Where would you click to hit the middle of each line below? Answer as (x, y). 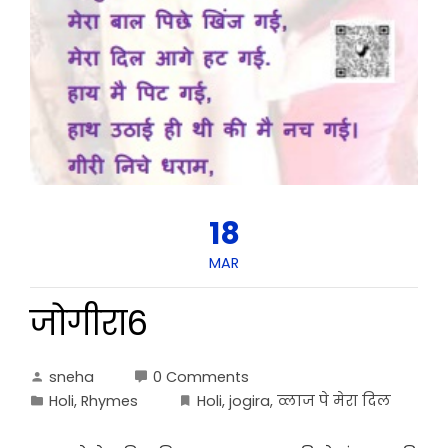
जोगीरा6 (89, 324)
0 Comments (201, 377)
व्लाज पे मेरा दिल (334, 401)
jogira (249, 401)
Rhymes (109, 401)
